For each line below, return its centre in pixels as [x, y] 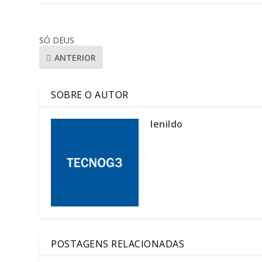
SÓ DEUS [57, 40]
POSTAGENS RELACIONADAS [118, 244]
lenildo [167, 124]
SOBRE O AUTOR [90, 95]
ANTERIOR [75, 57]
